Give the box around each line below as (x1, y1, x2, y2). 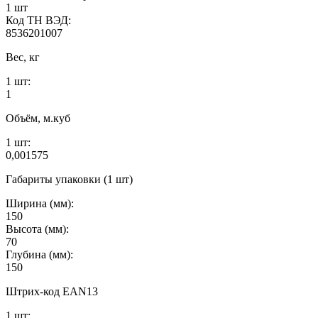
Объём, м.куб (6, 111, 70, 124)
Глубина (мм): (6, 248, 73, 261)
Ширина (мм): (6, 197, 74, 209)
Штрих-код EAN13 (6, 285, 98, 297)
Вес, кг (6, 50, 40, 63)
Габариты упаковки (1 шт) (6, 172, 133, 185)
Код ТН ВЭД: (6, 13, 71, 26)
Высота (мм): (6, 222, 69, 235)
